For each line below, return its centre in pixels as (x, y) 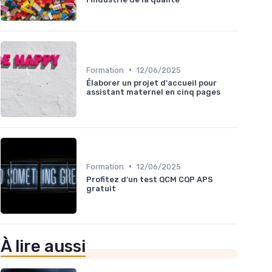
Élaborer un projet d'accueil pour (151, 83)
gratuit (101, 188)
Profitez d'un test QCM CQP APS (150, 179)
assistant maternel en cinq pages (153, 92)
